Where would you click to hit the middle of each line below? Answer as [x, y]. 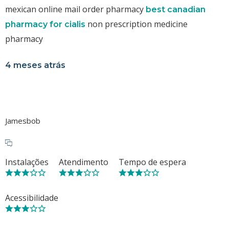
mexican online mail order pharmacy [75, 9]
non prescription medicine [136, 24]
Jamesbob [23, 120]
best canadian [176, 9]
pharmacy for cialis [45, 24]
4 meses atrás [35, 65]
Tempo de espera [152, 162]
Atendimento [84, 162]
